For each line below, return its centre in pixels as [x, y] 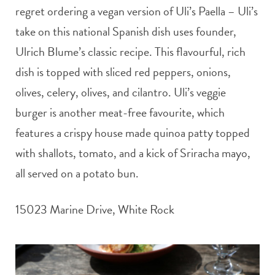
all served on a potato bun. [77, 173]
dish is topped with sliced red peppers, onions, [123, 72]
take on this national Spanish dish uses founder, [126, 32]
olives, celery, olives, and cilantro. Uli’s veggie [121, 92]
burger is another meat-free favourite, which [120, 113]
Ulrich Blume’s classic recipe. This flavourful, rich [130, 52]
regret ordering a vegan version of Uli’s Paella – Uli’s [137, 11]
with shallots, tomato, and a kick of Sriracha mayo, [133, 153]
